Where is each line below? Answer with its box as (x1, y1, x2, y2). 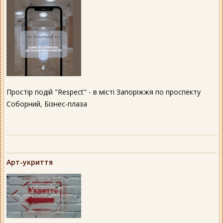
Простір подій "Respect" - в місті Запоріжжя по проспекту (6, 87, 201, 97)
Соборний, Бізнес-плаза (6, 99, 87, 109)
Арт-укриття (6, 157, 53, 167)
